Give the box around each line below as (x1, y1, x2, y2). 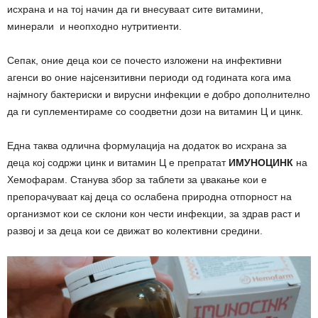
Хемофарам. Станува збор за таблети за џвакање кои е (7, 173, 267, 185)
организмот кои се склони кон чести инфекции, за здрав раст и (7, 207, 300, 219)
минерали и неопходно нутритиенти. (7, 20, 182, 32)
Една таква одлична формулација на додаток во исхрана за (7, 139, 287, 151)
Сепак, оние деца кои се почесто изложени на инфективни (7, 54, 282, 66)
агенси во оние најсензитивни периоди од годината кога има (7, 71, 291, 83)
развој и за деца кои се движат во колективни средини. (7, 224, 263, 236)
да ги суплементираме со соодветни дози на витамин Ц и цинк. (7, 105, 303, 117)
